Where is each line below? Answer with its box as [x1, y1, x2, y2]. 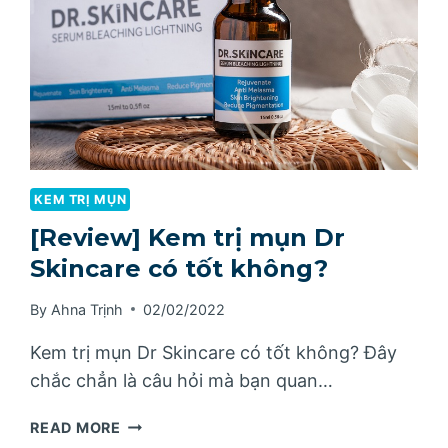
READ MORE [30, 418, 121, 436]
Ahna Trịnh [50, 300, 123, 318]
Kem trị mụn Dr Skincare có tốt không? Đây [30, 341, 398, 363]
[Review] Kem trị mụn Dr [30, 222, 346, 252]
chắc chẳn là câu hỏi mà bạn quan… [30, 369, 334, 391]
